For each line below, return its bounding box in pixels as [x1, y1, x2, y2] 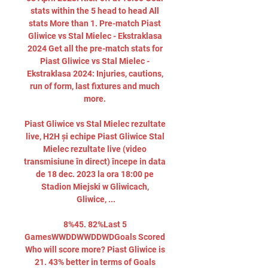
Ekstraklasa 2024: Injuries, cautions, [26, 69, 163, 78]
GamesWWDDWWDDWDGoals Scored [25, 232, 165, 242]
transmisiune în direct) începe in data [24, 157, 166, 166]
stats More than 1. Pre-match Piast [29, 19, 161, 28]
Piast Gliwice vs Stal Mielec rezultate [24, 119, 166, 129]
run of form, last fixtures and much [30, 81, 160, 91]
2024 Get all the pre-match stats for [27, 44, 163, 53]
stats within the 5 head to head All [31, 6, 159, 16]
